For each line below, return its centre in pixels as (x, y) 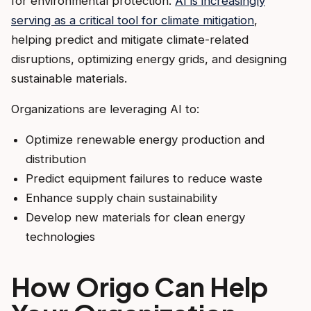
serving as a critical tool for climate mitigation (133, 20)
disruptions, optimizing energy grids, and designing (149, 59)
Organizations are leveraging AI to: (105, 109)
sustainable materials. (69, 78)
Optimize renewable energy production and (145, 139)
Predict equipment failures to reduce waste (144, 178)
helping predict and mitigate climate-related (130, 39)
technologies (60, 236)
